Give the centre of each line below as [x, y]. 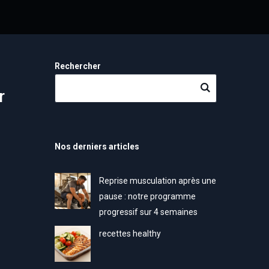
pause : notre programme [147, 196]
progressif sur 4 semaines [148, 212]
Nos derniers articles [97, 147]
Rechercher [77, 66]
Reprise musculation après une [157, 181]
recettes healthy [130, 234]
